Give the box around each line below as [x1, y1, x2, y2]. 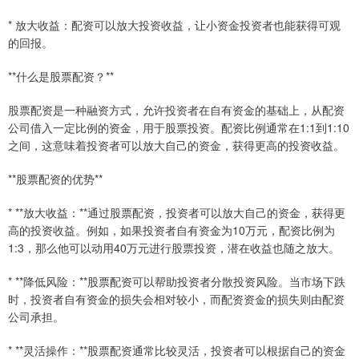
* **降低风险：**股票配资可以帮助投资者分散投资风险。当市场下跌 [8, 273, 345, 290]
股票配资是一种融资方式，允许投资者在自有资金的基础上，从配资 [8, 102, 345, 119]
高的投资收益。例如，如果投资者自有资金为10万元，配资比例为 [8, 222, 335, 239]
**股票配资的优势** [8, 171, 103, 188]
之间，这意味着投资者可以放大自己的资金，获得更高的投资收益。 [8, 137, 345, 154]
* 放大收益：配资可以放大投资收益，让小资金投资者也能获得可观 [8, 17, 341, 34]
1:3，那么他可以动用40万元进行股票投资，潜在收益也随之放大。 [8, 240, 340, 256]
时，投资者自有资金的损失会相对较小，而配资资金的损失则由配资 [8, 291, 345, 308]
